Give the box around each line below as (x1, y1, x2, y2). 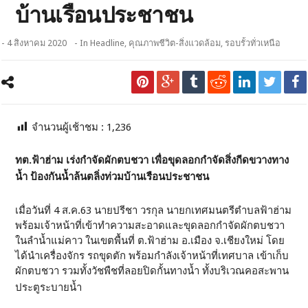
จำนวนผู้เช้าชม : (32, 121, 107, 133)
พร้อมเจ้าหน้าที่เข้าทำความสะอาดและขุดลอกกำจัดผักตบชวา (15, 219, 285, 232)
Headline (90, 38, 125, 48)
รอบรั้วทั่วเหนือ (225, 38, 281, 48)
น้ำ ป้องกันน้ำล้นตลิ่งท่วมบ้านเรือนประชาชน (15, 170, 210, 183)
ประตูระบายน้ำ (15, 280, 82, 294)
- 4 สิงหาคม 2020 (1, 38, 67, 48)
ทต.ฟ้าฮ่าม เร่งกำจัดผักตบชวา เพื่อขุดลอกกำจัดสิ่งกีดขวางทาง (15, 154, 289, 166)
